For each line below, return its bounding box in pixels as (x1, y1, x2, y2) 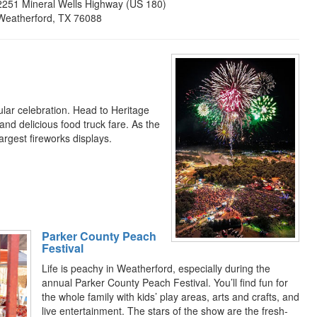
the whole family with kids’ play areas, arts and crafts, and (42, 289, 299, 304)
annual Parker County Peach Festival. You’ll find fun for (42, 275, 288, 289)
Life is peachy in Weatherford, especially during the (42, 261, 270, 275)
